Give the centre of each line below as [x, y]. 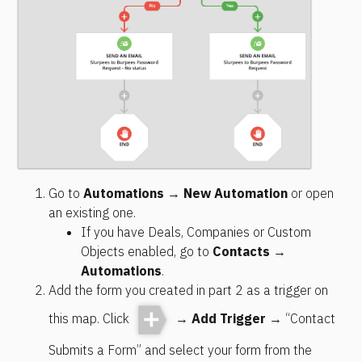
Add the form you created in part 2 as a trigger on [188, 290]
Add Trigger [228, 319]
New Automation [236, 194]
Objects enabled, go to [147, 252]
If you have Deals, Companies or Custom [196, 232]
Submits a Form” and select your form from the [180, 350]
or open [311, 194]
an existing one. [92, 213]
